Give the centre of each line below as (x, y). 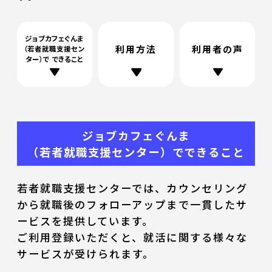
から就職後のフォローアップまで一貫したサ (132, 204)
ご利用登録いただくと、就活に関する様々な (132, 237)
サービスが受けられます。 (86, 253)
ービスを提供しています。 (85, 220)
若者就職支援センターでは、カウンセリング (132, 188)
